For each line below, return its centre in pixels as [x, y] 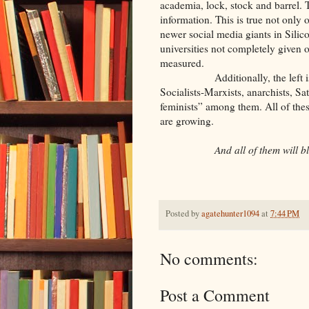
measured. [182, 63]
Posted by [183, 214]
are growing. [187, 121]
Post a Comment [215, 295]
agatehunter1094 [230, 214]
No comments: [209, 258]
